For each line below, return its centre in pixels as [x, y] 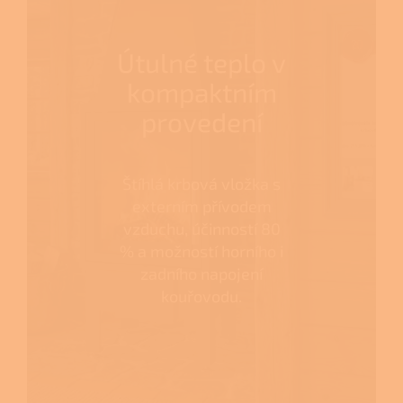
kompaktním [201, 92]
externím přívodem [201, 206]
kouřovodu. [201, 296]
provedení [201, 122]
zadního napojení [201, 274]
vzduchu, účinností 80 [201, 229]
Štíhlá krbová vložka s [201, 184]
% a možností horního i [201, 251]
